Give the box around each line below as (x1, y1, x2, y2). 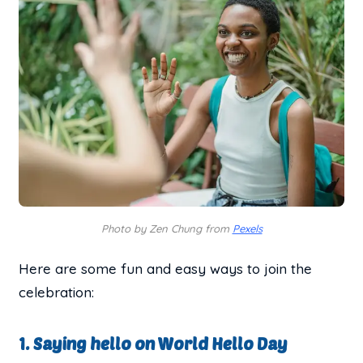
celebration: (19, 283, 95, 301)
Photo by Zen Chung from (100, 221, 233, 235)
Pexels (232, 221, 263, 235)
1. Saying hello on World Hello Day (19, 333, 288, 353)
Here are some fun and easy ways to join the (19, 259, 313, 277)
